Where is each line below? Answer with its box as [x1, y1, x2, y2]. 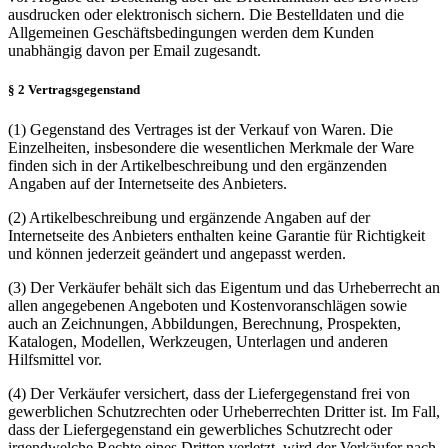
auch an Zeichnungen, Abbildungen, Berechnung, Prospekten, [8, 314, 401, 332]
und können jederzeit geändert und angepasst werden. [8, 244, 346, 262]
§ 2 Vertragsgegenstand [8, 82, 140, 98]
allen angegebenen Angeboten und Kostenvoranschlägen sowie [8, 296, 407, 314]
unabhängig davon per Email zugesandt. [8, 42, 261, 60]
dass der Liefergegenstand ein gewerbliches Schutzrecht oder [8, 420, 392, 438]
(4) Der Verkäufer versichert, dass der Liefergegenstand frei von [8, 384, 410, 402]
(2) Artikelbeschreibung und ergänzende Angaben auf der [8, 208, 370, 226]
